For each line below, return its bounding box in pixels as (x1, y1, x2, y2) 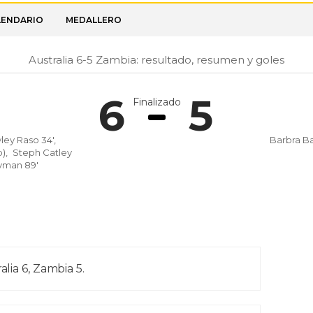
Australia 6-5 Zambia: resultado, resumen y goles (29, 53, 284, 66)
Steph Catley (13, 147, 72, 158)
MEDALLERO (66, 15, 122, 25)
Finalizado (132, 96, 181, 108)
